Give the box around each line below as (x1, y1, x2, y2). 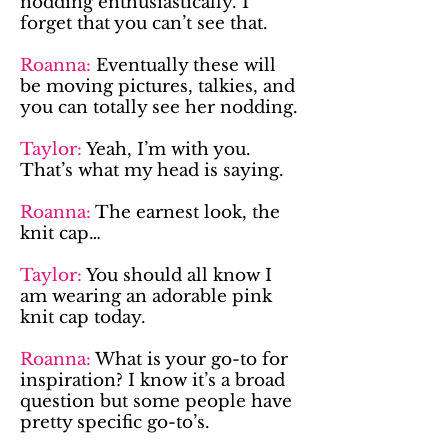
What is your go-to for (91, 349, 288, 370)
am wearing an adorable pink (20, 286, 272, 307)
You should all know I (86, 265, 272, 286)
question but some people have (20, 391, 292, 412)
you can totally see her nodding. (20, 97, 298, 118)
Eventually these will (91, 55, 276, 76)
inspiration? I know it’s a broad (20, 370, 285, 391)
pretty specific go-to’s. (20, 412, 210, 433)
